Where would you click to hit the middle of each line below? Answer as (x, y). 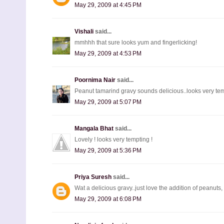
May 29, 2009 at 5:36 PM (108, 150)
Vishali (85, 31)
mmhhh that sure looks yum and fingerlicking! (136, 42)
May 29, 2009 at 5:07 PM (108, 102)
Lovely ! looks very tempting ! (113, 139)
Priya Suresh (94, 177)
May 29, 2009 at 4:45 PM (108, 5)
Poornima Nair (96, 80)
